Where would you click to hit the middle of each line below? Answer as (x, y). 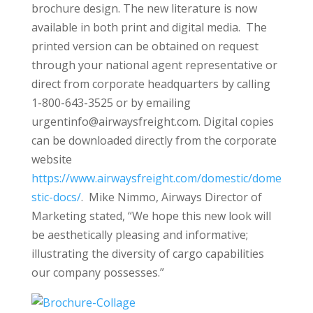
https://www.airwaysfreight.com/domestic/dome (156, 178)
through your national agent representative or (154, 65)
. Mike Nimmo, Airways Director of (171, 197)
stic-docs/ (56, 197)
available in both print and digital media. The (149, 27)
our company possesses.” (97, 272)
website (51, 159)
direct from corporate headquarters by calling (151, 84)
